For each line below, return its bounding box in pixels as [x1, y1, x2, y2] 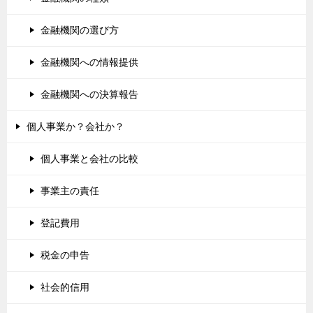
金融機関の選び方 [41, 24, 119, 36]
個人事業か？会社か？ [27, 120, 124, 132]
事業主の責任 [41, 184, 99, 196]
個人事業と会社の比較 [41, 152, 138, 164]
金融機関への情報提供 [41, 56, 138, 68]
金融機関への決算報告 [41, 88, 138, 100]
